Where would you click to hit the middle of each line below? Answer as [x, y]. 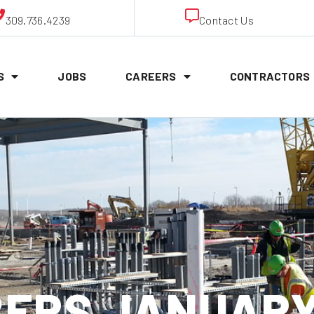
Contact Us [226, 20]
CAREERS [151, 76]
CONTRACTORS [270, 76]
